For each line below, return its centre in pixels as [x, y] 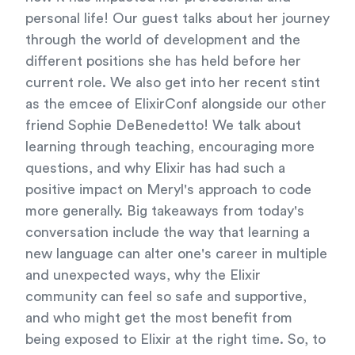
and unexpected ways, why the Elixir [143, 275]
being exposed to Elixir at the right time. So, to [176, 339]
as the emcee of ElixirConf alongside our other [176, 104]
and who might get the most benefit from [159, 318]
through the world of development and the [163, 40]
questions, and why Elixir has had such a [155, 168]
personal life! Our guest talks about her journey [177, 18]
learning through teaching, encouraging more [170, 147]
